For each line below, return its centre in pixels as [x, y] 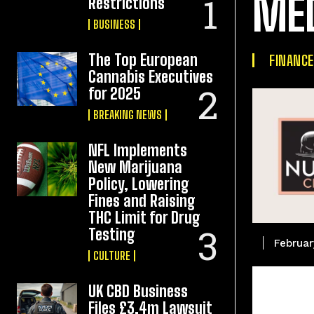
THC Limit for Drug [145, 218]
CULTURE [112, 255]
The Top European [143, 60]
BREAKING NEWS [128, 115]
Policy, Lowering [139, 184]
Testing [112, 234]
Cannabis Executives [151, 77]
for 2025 [115, 94]
